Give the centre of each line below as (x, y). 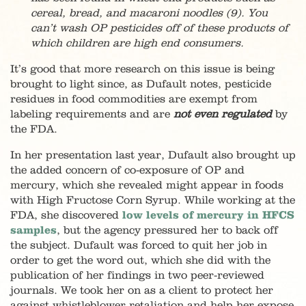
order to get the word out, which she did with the (140, 261)
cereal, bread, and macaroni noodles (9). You (149, 13)
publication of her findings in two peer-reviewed (137, 276)
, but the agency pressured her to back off (167, 231)
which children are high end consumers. (137, 43)
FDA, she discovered (66, 215)
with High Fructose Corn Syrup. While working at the (153, 200)
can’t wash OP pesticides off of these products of (159, 28)
